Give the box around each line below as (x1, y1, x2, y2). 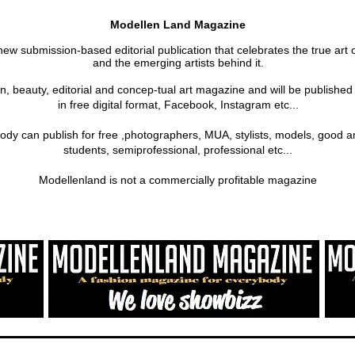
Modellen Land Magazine (110, 18, 246, 31)
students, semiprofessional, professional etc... (63, 143, 292, 156)
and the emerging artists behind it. (92, 56, 264, 69)
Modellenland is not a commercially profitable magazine (39, 174, 317, 186)
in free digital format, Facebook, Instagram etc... (57, 98, 299, 111)
